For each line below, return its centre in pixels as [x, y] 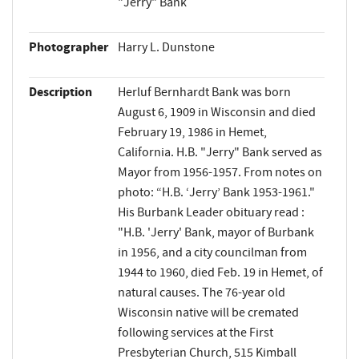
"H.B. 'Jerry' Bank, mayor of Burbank [216, 232]
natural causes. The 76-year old [201, 292]
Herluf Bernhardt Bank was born [204, 92]
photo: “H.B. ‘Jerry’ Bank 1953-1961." [216, 192]
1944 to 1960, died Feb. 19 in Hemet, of [220, 272]
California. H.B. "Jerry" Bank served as [220, 152]
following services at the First [195, 332]
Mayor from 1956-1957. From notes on [220, 172]
